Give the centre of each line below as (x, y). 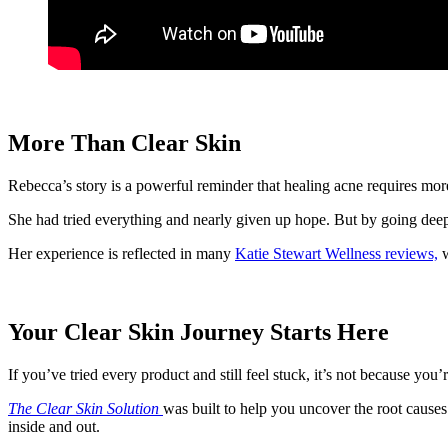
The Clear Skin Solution (83, 408)
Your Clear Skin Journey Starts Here (198, 331)
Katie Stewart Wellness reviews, (336, 253)
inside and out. (54, 426)
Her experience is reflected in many (121, 253)
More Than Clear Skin (124, 142)
